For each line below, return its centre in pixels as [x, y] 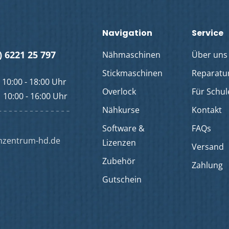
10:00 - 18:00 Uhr [34, 82]
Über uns [210, 55]
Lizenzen [119, 143]
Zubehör [119, 161]
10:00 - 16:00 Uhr [35, 96]
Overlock [119, 92]
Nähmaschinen [131, 55]
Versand [208, 147]
